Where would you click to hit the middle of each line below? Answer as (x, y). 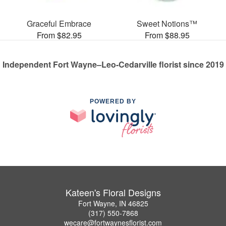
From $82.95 (59, 35)
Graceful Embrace (59, 23)
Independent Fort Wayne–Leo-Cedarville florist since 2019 (113, 64)
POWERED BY (113, 101)
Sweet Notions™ (167, 23)
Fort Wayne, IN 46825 (113, 203)
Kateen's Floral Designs (113, 192)
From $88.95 (167, 35)
